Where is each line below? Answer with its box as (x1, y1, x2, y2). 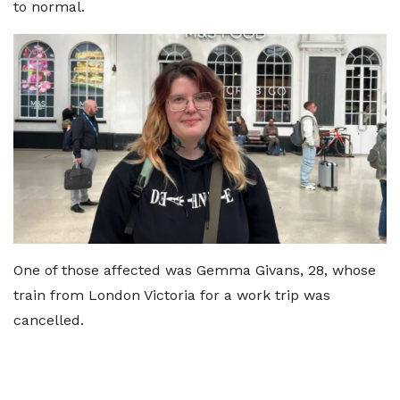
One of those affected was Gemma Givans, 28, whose (13, 261, 376, 279)
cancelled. (13, 311, 84, 329)
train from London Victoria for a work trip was (13, 286, 330, 304)
